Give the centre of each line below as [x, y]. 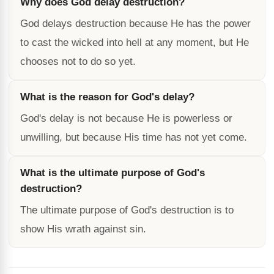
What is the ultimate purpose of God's [113, 173]
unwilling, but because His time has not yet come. [134, 137]
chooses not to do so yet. [78, 61]
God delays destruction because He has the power [135, 24]
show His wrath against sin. [83, 229]
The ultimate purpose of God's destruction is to [127, 210]
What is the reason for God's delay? [107, 97]
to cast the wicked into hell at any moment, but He [135, 43]
